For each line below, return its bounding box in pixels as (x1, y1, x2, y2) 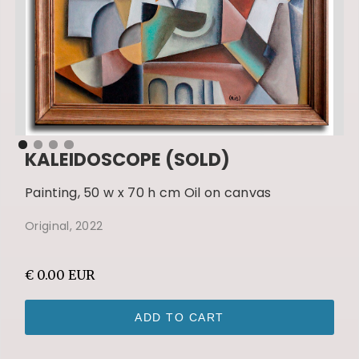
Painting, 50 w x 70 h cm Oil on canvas (25, 184, 272, 202)
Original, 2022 (25, 218, 103, 234)
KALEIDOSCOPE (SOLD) (25, 147, 231, 172)
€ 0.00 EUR (25, 267, 95, 283)
